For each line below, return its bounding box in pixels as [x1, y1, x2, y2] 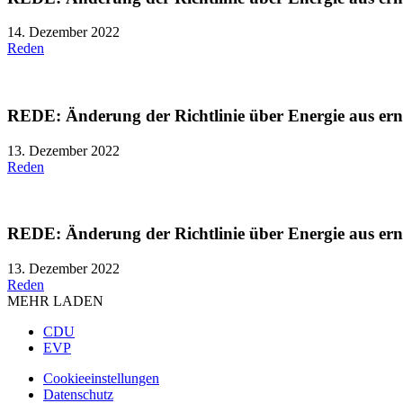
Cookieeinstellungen [43, 371, 159, 387]
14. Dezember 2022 [7, 24, 120, 40]
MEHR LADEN [7, 293, 103, 309]
